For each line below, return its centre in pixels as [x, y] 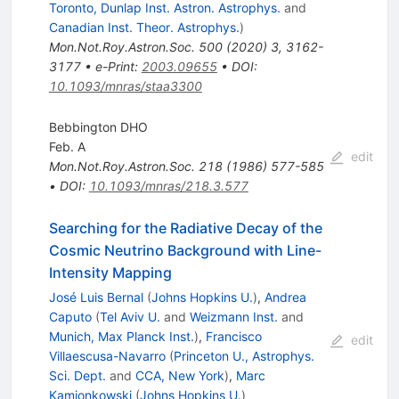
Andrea [285, 297]
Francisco [233, 336]
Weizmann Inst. [233, 316]
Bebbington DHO [98, 126]
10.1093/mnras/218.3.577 [168, 185]
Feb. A [67, 146]
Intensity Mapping [110, 272]
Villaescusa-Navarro [107, 355]
